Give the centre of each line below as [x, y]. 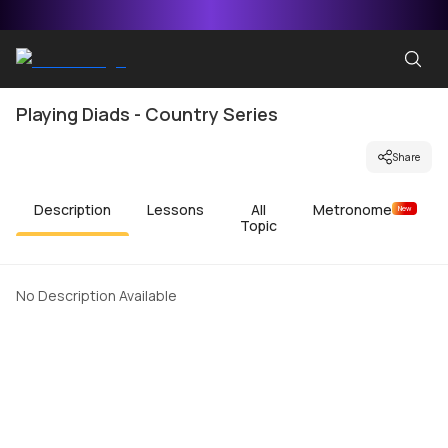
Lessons [175, 209]
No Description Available [96, 295]
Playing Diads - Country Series [147, 114]
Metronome [352, 209]
